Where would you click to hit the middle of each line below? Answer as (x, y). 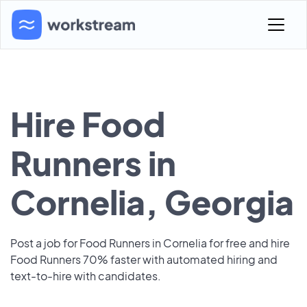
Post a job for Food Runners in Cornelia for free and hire (150, 243)
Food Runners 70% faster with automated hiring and (144, 259)
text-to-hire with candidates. (86, 276)
